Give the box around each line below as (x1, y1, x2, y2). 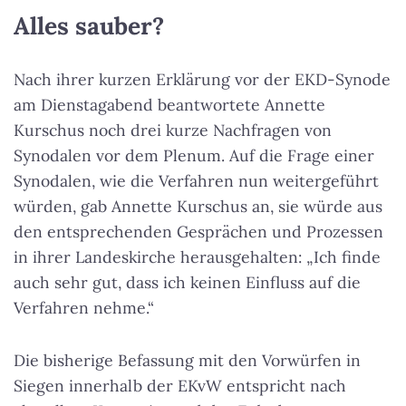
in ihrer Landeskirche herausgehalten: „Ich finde (14, 246, 381, 268)
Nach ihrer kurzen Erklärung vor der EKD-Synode (14, 69, 391, 91)
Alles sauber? (14, 10, 164, 42)
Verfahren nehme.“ (14, 297, 154, 319)
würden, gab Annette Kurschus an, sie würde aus (14, 196, 382, 217)
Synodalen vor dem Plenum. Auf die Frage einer (14, 145, 374, 167)
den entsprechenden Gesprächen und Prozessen (14, 221, 383, 243)
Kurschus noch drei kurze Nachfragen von (14, 120, 332, 141)
